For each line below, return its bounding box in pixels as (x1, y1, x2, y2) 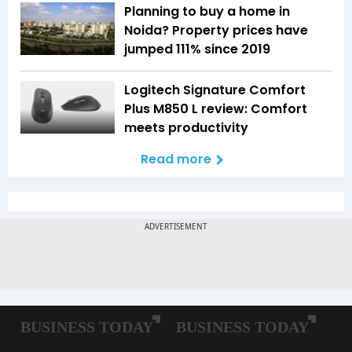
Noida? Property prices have (124, 20, 308, 39)
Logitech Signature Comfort (124, 80, 306, 99)
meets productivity (124, 118, 248, 137)
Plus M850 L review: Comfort (124, 99, 307, 118)
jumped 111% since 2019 (124, 39, 270, 58)
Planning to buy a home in (124, 2, 290, 20)
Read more (141, 149, 211, 168)
